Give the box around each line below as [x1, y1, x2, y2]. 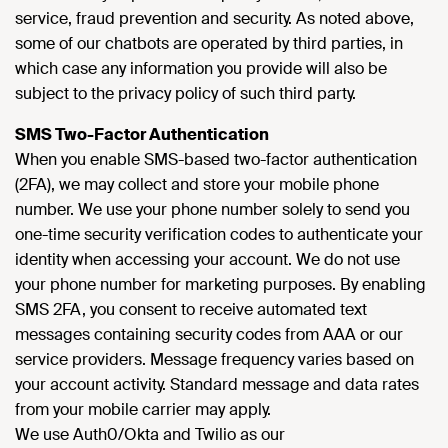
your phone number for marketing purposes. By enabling [15, 274, 426, 295]
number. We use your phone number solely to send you [15, 199, 410, 220]
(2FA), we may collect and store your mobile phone [15, 174, 379, 195]
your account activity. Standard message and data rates [15, 374, 419, 395]
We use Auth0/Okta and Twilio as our [15, 424, 285, 445]
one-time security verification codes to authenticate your [15, 224, 423, 245]
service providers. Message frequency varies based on [15, 349, 414, 370]
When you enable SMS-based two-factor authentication [15, 149, 417, 170]
